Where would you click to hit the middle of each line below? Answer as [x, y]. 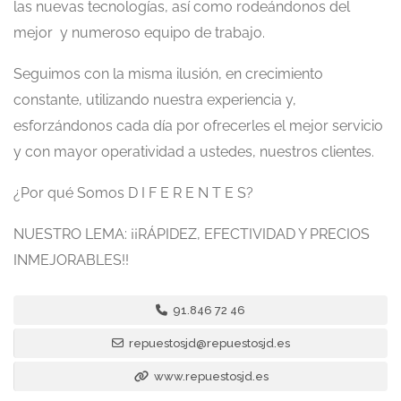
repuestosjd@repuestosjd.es [208, 344]
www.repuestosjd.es [209, 377]
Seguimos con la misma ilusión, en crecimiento [168, 74]
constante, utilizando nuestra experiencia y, [155, 100]
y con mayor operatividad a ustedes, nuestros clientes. [194, 152]
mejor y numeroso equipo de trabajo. [139, 33]
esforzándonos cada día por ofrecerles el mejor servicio [198, 126]
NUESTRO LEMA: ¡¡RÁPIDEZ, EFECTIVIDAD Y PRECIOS [192, 235]
